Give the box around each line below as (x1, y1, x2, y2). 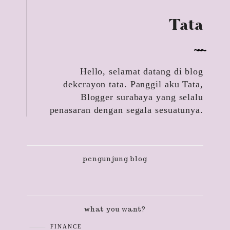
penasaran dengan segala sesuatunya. (49, 105, 203, 116)
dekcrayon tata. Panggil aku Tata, (63, 79, 203, 90)
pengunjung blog (83, 155, 147, 164)
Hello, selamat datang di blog (80, 66, 203, 77)
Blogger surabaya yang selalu (80, 92, 203, 103)
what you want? (84, 204, 146, 214)
